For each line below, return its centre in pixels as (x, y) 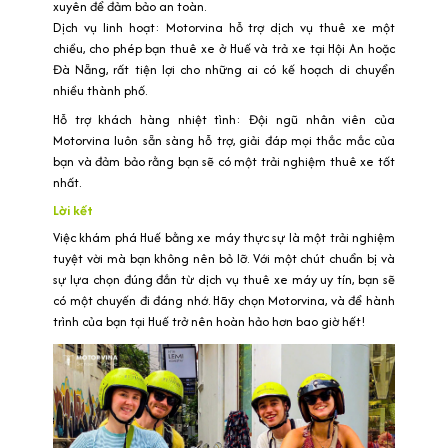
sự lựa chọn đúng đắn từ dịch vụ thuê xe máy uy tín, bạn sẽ (224, 279)
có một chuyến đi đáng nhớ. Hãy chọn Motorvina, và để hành (224, 300)
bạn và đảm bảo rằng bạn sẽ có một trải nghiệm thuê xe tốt (224, 161)
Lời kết (73, 209)
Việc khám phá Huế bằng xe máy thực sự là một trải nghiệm (224, 237)
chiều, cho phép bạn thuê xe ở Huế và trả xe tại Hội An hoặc (224, 48)
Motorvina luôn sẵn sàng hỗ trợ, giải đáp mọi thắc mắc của (224, 140)
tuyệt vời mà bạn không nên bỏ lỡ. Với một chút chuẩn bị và (224, 258)
